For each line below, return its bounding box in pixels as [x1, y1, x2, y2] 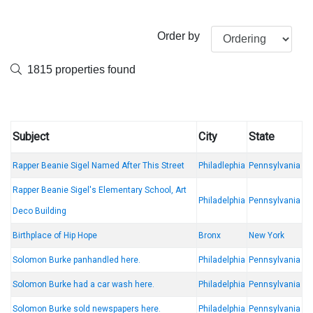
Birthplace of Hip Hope [13, 231, 97, 241]
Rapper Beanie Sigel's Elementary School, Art [13, 185, 187, 196]
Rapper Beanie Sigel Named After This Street [13, 161, 184, 171]
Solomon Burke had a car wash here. [13, 279, 154, 290]
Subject [13, 130, 49, 144]
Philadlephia [198, 161, 245, 171]
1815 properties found [24, 64, 136, 76]
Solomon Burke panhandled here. [13, 255, 140, 265]
